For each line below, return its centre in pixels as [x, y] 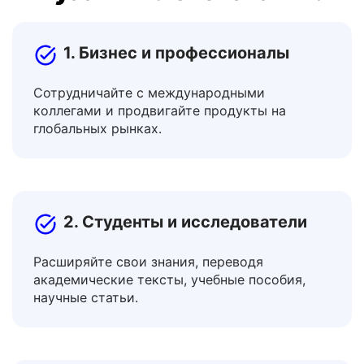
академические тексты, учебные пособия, [169, 320]
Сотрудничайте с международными [149, 133]
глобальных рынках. [97, 169]
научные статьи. [86, 338]
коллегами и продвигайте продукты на [160, 151]
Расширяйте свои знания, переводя [148, 302]
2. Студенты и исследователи [185, 262]
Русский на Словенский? [182, 32]
